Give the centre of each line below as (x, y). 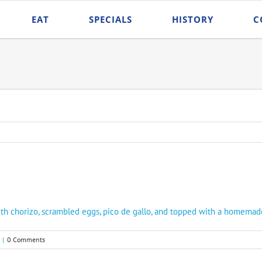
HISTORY (192, 19)
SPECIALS (110, 19)
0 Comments (26, 239)
